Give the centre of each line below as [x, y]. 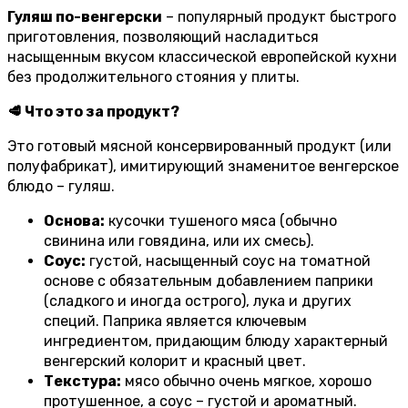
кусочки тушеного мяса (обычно [221, 221]
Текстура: [82, 382]
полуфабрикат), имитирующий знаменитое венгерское [203, 167]
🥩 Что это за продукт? [93, 112]
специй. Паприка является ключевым [175, 321]
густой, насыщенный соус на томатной [228, 261]
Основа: [74, 221]
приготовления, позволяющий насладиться [163, 37]
